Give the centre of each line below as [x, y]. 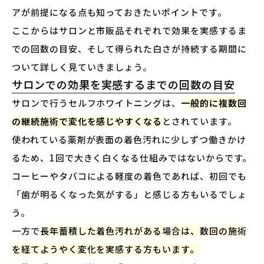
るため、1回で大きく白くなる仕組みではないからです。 [132, 157]
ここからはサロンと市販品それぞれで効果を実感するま [129, 30]
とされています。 [199, 121]
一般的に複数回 [214, 103]
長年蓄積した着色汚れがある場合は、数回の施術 [143, 230]
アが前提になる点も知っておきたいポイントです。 [119, 12]
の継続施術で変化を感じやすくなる [87, 121]
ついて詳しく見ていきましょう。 [82, 67]
